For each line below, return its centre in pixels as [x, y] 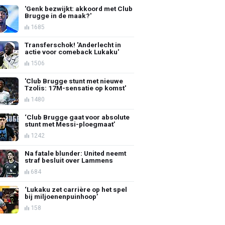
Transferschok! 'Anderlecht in [73, 44]
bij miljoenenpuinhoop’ [62, 196]
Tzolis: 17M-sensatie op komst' [76, 88]
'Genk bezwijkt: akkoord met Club [79, 8]
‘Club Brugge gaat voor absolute [77, 117]
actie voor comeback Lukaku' [72, 51]
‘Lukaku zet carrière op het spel [76, 189]
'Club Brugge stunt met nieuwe [74, 81]
